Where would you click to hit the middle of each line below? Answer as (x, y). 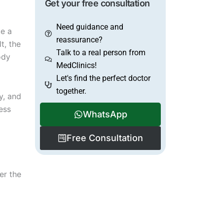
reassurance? (79, 40)
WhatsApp (105, 114)
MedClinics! (76, 65)
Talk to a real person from (101, 53)
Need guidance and (90, 27)
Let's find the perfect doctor (103, 78)
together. (71, 91)
